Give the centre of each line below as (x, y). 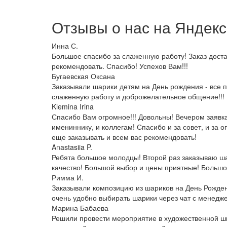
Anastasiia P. (72, 147)
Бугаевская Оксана (83, 76)
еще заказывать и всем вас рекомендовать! (124, 137)
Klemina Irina (73, 107)
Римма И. (68, 178)
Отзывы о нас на (113, 27)
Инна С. (65, 46)
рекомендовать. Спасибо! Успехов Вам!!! (120, 66)
